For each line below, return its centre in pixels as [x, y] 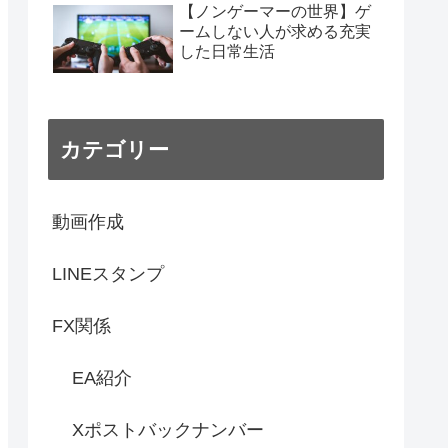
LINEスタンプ [108, 274]
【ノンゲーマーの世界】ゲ [275, 12]
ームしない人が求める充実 [275, 32]
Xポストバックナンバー [168, 430]
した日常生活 [227, 52]
